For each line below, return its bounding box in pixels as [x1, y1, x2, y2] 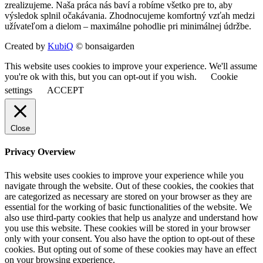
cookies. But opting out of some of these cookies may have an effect [5, 244, 257, 254]
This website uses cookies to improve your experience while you [5, 170, 244, 180]
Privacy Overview [5, 147, 76, 157]
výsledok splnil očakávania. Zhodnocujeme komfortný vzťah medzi [5, 11, 255, 21]
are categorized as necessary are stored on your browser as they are [5, 191, 252, 201]
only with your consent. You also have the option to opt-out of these [5, 233, 255, 244]
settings [5, 85, 32, 96]
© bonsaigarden [73, 41, 134, 52]
